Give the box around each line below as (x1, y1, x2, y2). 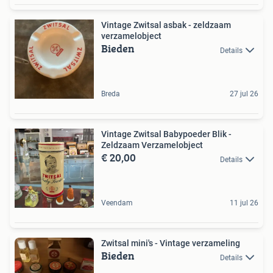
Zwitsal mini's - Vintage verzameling (101, 238, 240, 249)
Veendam (101, 199, 133, 208)
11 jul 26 (230, 199, 258, 208)
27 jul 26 (230, 90, 258, 99)
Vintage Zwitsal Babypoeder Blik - (101, 129, 232, 140)
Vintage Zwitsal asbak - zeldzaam (101, 20, 231, 30)
